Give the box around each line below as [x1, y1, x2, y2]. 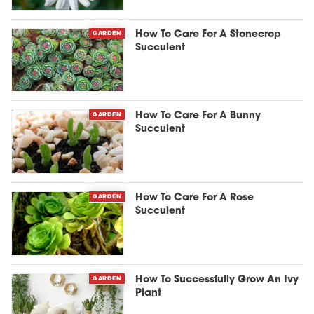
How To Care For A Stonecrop [135, 29, 282, 40]
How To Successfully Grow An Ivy [135, 274, 299, 285]
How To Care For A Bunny [135, 111, 261, 122]
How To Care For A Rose [135, 193, 254, 204]
